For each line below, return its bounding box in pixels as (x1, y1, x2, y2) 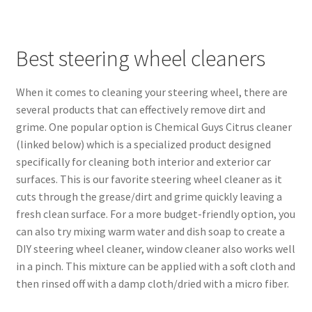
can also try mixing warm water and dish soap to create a (15, 224, 285, 239)
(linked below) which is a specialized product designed (15, 137, 271, 152)
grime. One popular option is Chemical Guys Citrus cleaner (15, 120, 292, 134)
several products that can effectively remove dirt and (15, 102, 265, 117)
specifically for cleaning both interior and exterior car (15, 155, 271, 169)
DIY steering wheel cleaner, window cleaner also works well (15, 242, 295, 256)
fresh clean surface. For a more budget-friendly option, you (15, 207, 295, 221)
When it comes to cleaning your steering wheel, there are (15, 85, 288, 100)
